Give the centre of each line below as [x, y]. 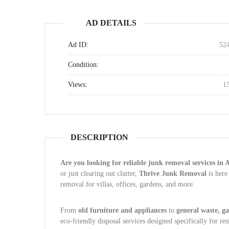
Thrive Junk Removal [173, 174]
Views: [78, 85]
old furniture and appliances [122, 210]
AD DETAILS [111, 23]
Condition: [83, 65]
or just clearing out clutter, [100, 174]
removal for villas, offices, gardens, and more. [128, 184]
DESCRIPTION [99, 137]
